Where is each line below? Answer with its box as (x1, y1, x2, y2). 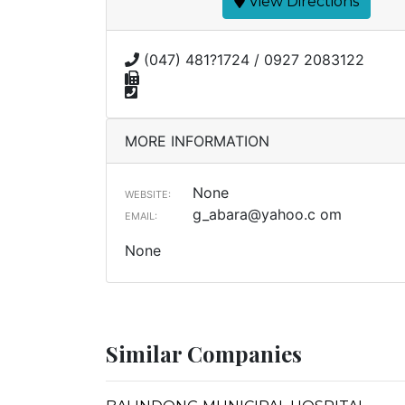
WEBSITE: (125, 188, 171, 201)
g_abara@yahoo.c (193, 205, 316, 223)
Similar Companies (106, 339, 302, 368)
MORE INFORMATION (125, 132, 269, 150)
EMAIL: (125, 210, 157, 222)
